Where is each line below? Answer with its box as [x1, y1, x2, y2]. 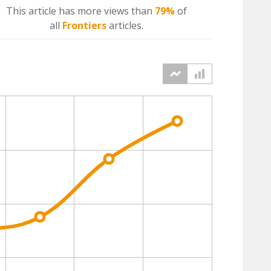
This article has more [5, 4, 104, 18]
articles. [106, 19, 143, 32]
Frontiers [62, 19, 106, 32]
